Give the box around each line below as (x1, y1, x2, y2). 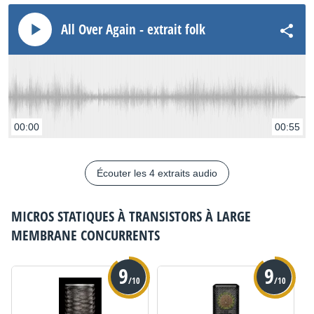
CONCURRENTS (81, 225, 160, 245)
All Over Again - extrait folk (61, 20, 205, 39)
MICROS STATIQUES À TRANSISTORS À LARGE (11, 206, 251, 226)
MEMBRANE (11, 225, 81, 245)
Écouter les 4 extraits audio (97, 167, 217, 179)
